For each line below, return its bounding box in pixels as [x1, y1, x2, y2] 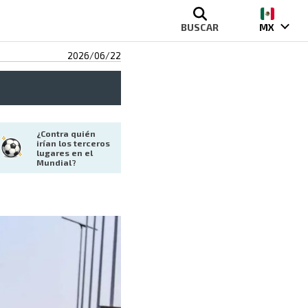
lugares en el [36, 148, 95, 158]
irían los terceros [36, 138, 112, 148]
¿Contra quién [36, 129, 98, 139]
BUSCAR [180, 21, 219, 33]
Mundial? [36, 157, 76, 168]
